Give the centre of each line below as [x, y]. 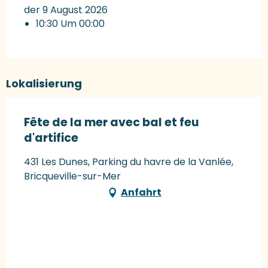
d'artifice [51, 138]
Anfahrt [141, 193]
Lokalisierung [44, 84]
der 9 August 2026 [66, 10]
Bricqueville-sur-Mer [72, 176]
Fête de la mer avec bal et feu [111, 123]
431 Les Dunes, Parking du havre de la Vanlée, [129, 162]
